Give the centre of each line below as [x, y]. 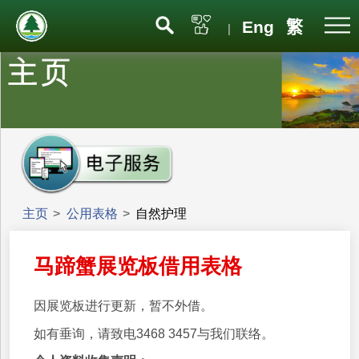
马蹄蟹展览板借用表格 [138, 266]
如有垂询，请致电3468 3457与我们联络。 [154, 333]
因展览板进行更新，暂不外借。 [124, 305]
